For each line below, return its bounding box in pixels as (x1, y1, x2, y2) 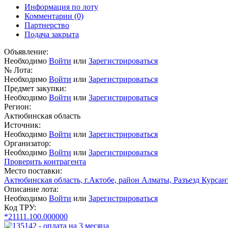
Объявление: (4, 47, 48, 56)
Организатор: (4, 139, 51, 148)
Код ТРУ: (4, 203, 36, 212)
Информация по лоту (24, 3, 98, 12)
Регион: (4, 102, 31, 111)
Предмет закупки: (4, 84, 66, 93)
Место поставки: (4, 166, 62, 176)
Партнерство (24, 21, 69, 30)
